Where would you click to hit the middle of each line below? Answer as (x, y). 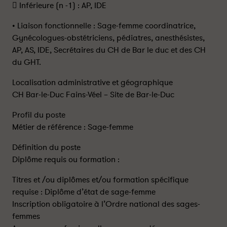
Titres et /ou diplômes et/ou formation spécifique (100, 180)
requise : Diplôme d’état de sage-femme (84, 192)
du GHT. (27, 62)
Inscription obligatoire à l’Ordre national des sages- (106, 204)
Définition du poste (46, 147)
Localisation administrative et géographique (92, 83)
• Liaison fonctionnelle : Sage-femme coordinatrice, (104, 26)
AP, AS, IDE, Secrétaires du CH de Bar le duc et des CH (109, 50)
